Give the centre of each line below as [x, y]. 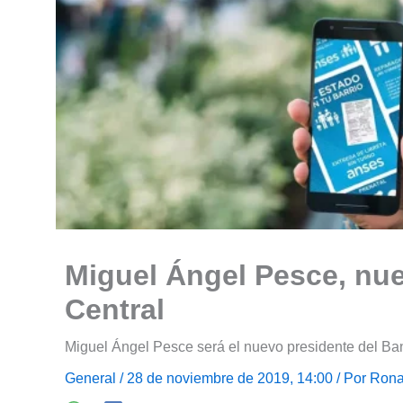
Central [115, 310]
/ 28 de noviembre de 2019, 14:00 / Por [243, 379]
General [90, 379]
